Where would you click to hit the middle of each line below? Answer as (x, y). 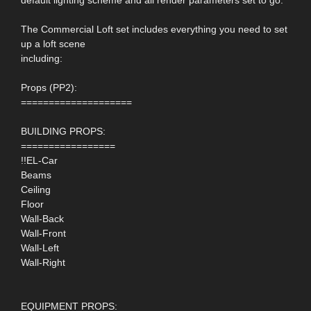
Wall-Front (43, 233)
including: (42, 58)
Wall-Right (43, 262)
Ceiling (36, 189)
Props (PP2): (49, 87)
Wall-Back (42, 218)
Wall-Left (40, 247)
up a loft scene (53, 43)
